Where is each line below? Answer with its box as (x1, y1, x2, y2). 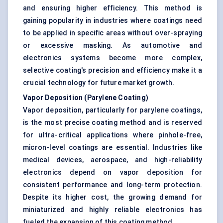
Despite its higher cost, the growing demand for (23, 193, 202, 202)
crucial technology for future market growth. (23, 79, 175, 87)
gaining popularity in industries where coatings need (23, 16, 202, 25)
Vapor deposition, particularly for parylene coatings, (23, 106, 202, 114)
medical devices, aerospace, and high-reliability (23, 156, 202, 164)
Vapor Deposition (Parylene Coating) (23, 94, 148, 102)
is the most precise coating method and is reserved (23, 118, 202, 127)
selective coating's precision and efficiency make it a (23, 66, 202, 75)
